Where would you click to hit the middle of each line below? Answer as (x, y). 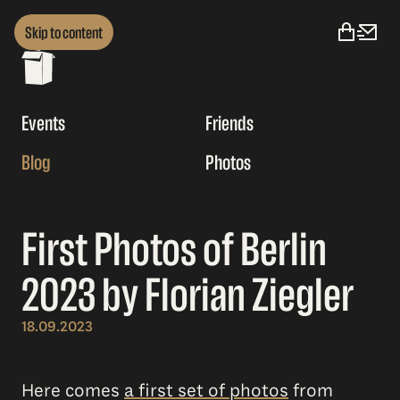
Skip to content (64, 32)
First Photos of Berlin (174, 250)
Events (43, 124)
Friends (229, 124)
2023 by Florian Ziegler (187, 295)
